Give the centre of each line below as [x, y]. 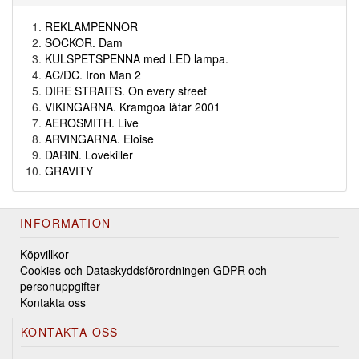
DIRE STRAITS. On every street [126, 91]
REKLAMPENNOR [91, 26]
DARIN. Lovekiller [89, 155]
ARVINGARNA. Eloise [99, 139]
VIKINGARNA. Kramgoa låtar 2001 [133, 107]
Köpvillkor [44, 254]
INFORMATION [66, 223]
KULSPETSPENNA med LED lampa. [137, 58]
